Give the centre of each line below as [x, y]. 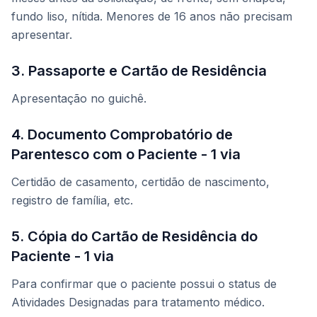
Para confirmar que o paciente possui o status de [144, 284]
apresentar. [42, 35]
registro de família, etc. [72, 201]
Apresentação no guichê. [79, 99]
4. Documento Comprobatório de [122, 135]
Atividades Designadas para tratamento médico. [138, 302]
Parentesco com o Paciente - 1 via [126, 155]
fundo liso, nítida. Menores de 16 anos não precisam [152, 17]
